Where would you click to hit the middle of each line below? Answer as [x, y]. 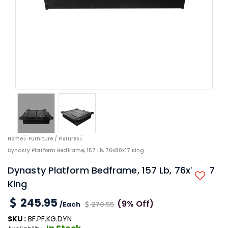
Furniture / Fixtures [54, 138]
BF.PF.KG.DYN [49, 219]
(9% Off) [135, 204]
